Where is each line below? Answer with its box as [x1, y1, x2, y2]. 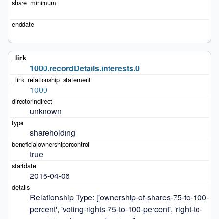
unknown [29, 105, 62, 117]
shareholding [29, 127, 75, 138]
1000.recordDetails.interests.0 [29, 62, 140, 74]
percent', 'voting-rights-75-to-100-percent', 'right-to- [29, 203, 202, 215]
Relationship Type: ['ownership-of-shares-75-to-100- [29, 191, 209, 203]
